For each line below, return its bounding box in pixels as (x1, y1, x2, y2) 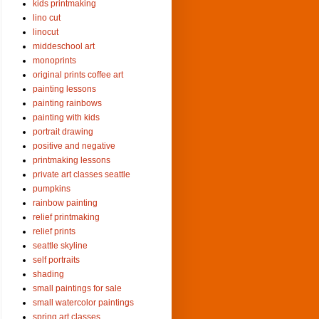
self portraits (33, 254, 80, 265)
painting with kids (33, 112, 100, 122)
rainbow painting (33, 197, 98, 208)
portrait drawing (33, 126, 93, 137)
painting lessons (33, 83, 96, 94)
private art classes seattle (33, 169, 130, 179)
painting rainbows (33, 98, 102, 108)
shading (33, 268, 64, 279)
